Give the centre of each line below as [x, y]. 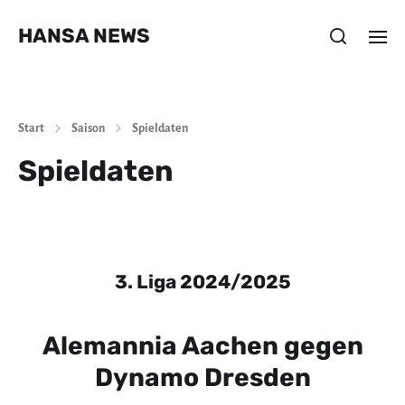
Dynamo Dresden [202, 377]
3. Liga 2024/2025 [202, 282]
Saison [88, 128]
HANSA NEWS [84, 36]
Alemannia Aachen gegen [202, 346]
